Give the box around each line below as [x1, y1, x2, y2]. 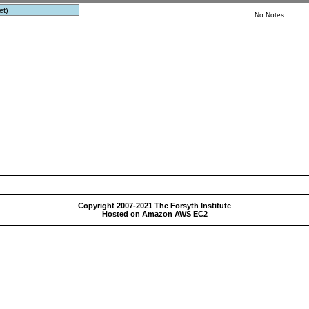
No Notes [255, 11, 285, 19]
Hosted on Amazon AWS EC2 [101, 210, 208, 218]
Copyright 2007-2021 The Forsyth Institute [78, 201, 231, 210]
